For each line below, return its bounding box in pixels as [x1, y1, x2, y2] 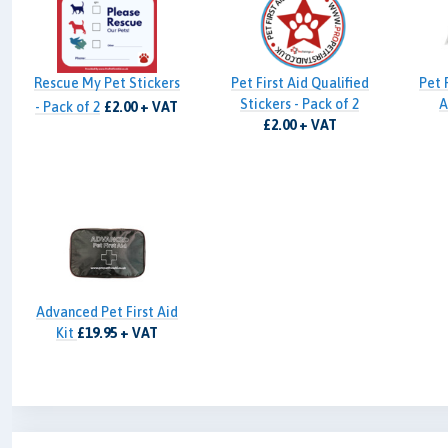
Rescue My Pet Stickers [33, 75, 180, 92]
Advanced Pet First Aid [35, 304, 178, 321]
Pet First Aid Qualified [230, 75, 369, 92]
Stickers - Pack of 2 [240, 96, 360, 113]
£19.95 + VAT [76, 325, 158, 342]
